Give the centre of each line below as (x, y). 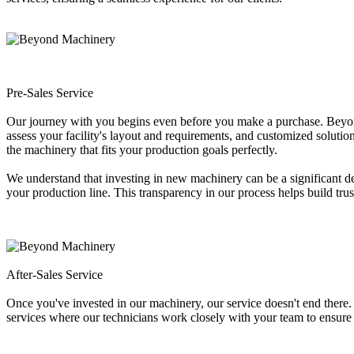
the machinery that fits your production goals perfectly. (142, 150)
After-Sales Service (55, 275)
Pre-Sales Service (50, 93)
